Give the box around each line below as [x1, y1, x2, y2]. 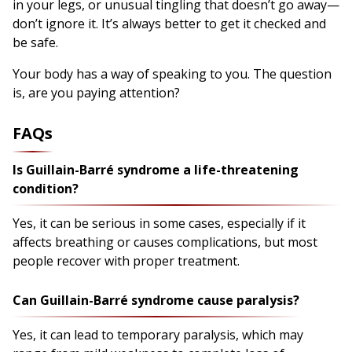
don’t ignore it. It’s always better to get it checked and [13, 14, 326, 32]
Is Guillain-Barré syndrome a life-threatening [13, 160, 299, 178]
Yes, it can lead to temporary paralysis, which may [13, 325, 303, 343]
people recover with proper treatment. [13, 251, 240, 269]
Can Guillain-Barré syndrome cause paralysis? [13, 291, 299, 309]
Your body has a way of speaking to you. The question [13, 64, 332, 82]
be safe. [13, 33, 58, 51]
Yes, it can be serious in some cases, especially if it [13, 214, 306, 232]
